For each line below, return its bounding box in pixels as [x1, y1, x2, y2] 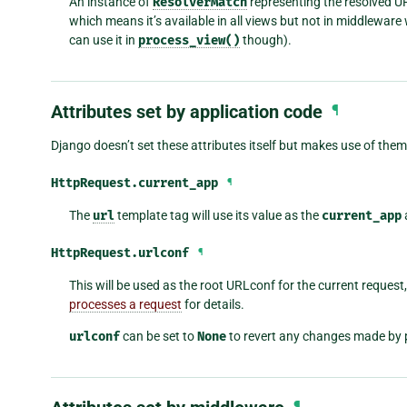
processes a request [68, 296, 182, 312]
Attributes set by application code [51, 100, 323, 123]
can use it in [68, 32, 138, 47]
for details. [181, 296, 244, 312]
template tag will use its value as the [114, 207, 322, 223]
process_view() [137, 32, 240, 48]
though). [239, 32, 292, 47]
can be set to [119, 328, 197, 343]
